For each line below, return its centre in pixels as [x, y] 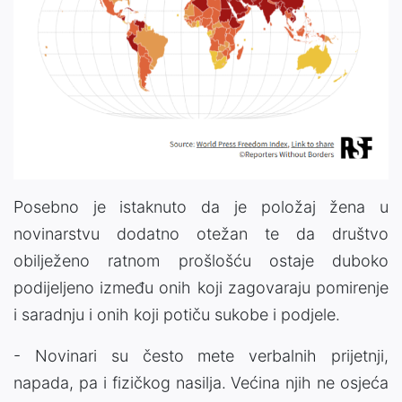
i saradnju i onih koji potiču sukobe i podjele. [177, 314]
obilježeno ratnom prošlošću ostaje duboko [201, 260]
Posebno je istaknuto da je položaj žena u [201, 206]
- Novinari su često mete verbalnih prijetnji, [201, 355]
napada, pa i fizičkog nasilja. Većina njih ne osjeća [201, 382]
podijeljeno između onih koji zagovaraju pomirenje [201, 287]
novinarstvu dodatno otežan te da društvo [201, 233]
